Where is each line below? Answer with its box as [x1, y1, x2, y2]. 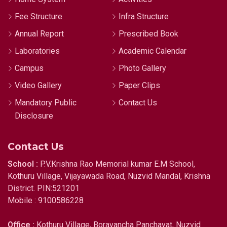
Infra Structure [118, 12, 169, 21]
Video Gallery [15, 81, 62, 90]
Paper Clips [118, 81, 160, 90]
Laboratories [15, 46, 60, 56]
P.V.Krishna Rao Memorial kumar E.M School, [38, 159, 195, 169]
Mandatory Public [15, 98, 77, 107]
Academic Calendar [118, 46, 186, 56]
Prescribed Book [118, 29, 178, 39]
